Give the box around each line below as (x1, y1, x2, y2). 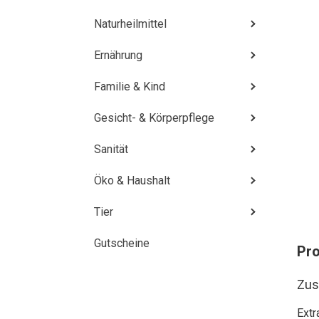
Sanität (94, 142, 128, 156)
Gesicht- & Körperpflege (94, 111, 214, 125)
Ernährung (94, 48, 142, 62)
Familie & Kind (94, 80, 165, 93)
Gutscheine (94, 236, 150, 250)
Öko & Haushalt (94, 174, 170, 187)
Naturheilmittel (94, 17, 167, 31)
